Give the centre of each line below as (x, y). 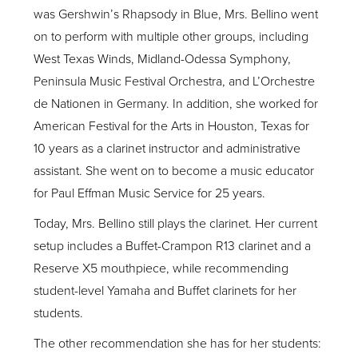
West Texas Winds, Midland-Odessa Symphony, (163, 59)
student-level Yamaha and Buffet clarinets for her (165, 291)
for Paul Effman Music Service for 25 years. (150, 193)
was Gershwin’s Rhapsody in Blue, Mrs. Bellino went (176, 14)
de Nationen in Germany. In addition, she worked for (176, 104)
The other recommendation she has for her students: (178, 344)
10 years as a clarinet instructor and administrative (167, 149)
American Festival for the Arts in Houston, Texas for (172, 126)
